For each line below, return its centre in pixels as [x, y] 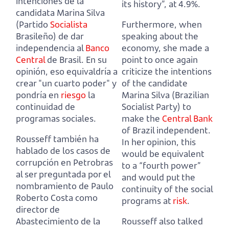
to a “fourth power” [161, 166]
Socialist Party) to [156, 107]
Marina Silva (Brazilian [165, 95]
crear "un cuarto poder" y [66, 83]
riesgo [73, 95]
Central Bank [187, 119]
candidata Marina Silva [60, 13]
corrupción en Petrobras [64, 163]
